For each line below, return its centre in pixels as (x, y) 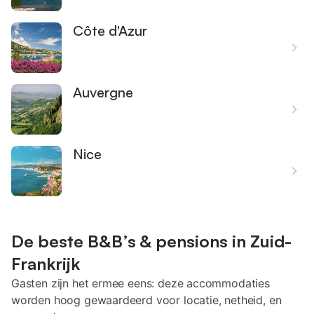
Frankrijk (46, 264)
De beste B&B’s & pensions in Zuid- (151, 241)
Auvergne (103, 92)
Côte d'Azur (110, 30)
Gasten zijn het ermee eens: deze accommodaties (141, 283)
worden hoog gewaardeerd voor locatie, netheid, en (146, 300)
